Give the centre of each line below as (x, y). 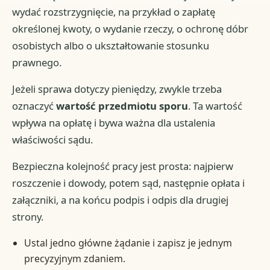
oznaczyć (34, 105)
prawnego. (37, 62)
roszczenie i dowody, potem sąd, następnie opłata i (129, 183)
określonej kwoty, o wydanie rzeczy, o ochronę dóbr (130, 28)
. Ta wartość (215, 105)
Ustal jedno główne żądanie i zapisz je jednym (128, 243)
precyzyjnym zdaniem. (74, 258)
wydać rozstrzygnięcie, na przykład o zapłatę (114, 11)
